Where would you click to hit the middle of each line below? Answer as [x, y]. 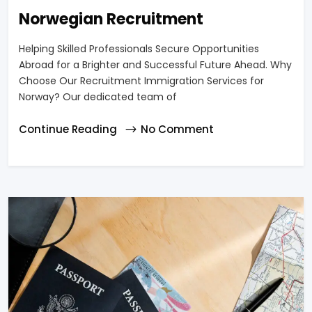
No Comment [177, 129]
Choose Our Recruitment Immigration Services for [141, 80]
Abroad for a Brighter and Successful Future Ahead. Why [155, 64]
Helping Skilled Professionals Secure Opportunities [139, 48]
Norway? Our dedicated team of [98, 96]
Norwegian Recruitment [111, 19]
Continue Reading [69, 129]
